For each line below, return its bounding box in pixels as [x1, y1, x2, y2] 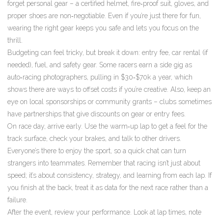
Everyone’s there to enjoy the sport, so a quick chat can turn [7, 147, 186, 155]
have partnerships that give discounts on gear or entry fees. [7, 110, 186, 118]
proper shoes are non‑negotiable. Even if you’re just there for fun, [7, 12, 201, 20]
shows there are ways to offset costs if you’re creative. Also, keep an [7, 85, 211, 93]
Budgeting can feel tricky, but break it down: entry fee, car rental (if [7, 49, 208, 56]
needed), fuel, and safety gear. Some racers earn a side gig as [7, 61, 192, 69]
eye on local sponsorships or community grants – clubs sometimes [7, 98, 212, 106]
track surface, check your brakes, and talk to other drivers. [7, 135, 181, 142]
